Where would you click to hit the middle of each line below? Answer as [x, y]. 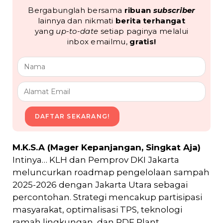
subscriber [174, 10]
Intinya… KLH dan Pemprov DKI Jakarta [96, 160]
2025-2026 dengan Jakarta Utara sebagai [100, 185]
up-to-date [77, 31]
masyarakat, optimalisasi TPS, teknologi [97, 210]
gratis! [143, 42]
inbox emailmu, [98, 42]
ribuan [139, 10]
